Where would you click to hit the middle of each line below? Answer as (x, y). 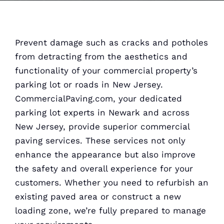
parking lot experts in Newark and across (102, 112)
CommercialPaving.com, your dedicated (98, 98)
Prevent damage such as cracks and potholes (111, 42)
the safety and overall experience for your (104, 168)
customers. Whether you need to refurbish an (111, 182)
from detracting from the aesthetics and (101, 56)
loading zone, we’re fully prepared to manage (110, 210)
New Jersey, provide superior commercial (102, 126)
